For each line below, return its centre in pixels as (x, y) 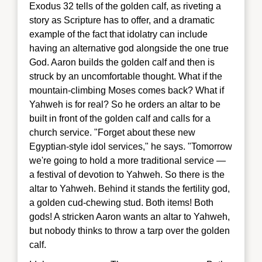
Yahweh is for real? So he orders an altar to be (125, 104)
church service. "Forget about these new (112, 132)
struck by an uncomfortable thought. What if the (126, 76)
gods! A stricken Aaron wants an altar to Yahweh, (130, 216)
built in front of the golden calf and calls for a (120, 118)
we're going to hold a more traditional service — (127, 160)
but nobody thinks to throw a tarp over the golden (130, 230)
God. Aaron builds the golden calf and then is (122, 62)
